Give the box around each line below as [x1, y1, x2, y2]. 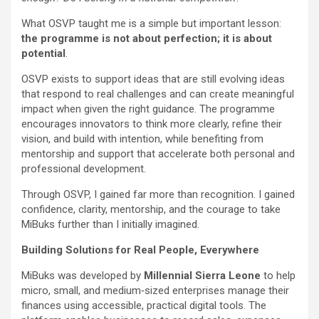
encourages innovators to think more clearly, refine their [21, 117, 282, 131]
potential [21, 47, 66, 61]
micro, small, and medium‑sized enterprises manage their [21, 284, 289, 298]
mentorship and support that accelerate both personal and [21, 147, 295, 161]
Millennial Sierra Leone [144, 269, 261, 283]
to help [261, 269, 296, 283]
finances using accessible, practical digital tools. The [21, 299, 266, 313]
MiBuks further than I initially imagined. [21, 218, 199, 231]
